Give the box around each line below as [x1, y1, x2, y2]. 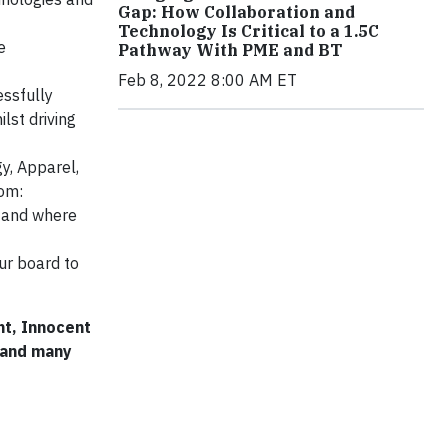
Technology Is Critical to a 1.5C [118, 20, 379, 41]
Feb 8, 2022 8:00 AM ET [118, 69, 297, 90]
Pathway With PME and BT [118, 39, 342, 60]
